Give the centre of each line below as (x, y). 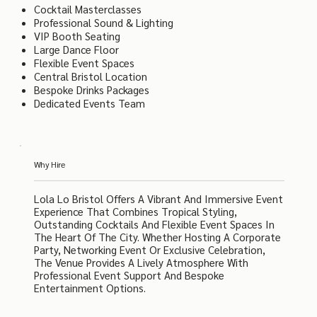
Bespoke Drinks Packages (91, 90)
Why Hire (49, 165)
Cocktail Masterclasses (87, 9)
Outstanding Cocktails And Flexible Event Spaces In (154, 224)
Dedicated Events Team (89, 103)
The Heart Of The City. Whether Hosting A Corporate (157, 237)
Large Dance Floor (76, 50)
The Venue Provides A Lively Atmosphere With (141, 263)
